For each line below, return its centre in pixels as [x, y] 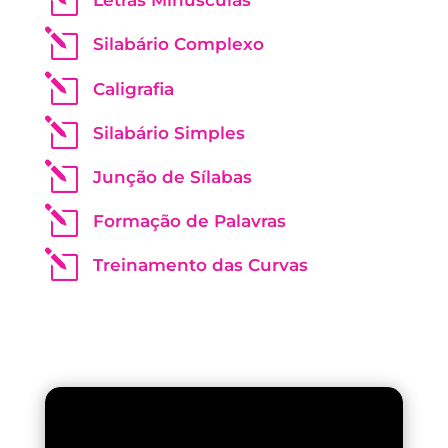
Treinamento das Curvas [200, 264]
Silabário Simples [168, 132]
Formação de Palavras [189, 220]
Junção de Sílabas [172, 176]
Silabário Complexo [178, 43]
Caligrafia [133, 88]
